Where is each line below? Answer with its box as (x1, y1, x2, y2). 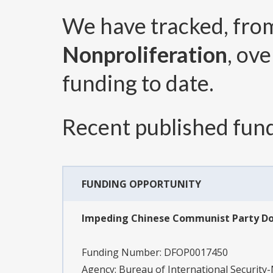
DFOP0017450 (164, 246, 228, 260)
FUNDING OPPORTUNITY (82, 177, 201, 191)
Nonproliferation (62, 41, 227, 68)
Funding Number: (82, 246, 164, 260)
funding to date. (62, 69, 214, 97)
